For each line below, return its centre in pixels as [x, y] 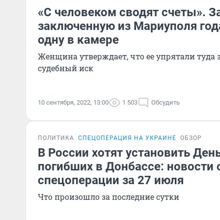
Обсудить [165, 102]
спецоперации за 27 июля [111, 180]
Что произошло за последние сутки [109, 197]
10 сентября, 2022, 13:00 [73, 102]
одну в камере [78, 40]
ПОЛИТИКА [56, 138]
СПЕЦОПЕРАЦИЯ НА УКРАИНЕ [127, 138]
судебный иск [66, 68]
